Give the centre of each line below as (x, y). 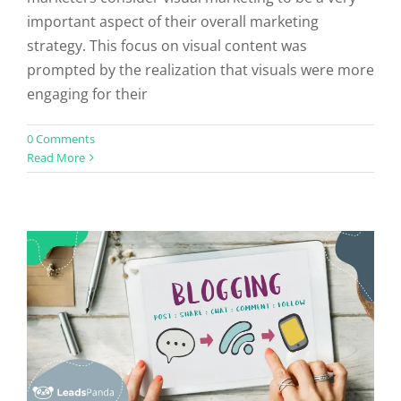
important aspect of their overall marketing (173, 21)
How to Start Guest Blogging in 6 (200, 138)
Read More (56, 157)
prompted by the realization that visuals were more (200, 69)
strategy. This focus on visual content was (167, 45)
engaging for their (87, 94)
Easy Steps (200, 168)
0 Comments (61, 138)
